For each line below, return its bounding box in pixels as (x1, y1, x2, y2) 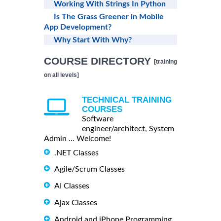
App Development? (44, 23, 111, 31)
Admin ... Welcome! (44, 134, 111, 143)
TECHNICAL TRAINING (82, 95, 172, 105)
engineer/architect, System (82, 124, 174, 133)
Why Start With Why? (54, 36, 132, 44)
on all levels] (44, 71, 79, 78)
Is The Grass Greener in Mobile (54, 12, 164, 21)
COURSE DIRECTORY (44, 55, 154, 67)
